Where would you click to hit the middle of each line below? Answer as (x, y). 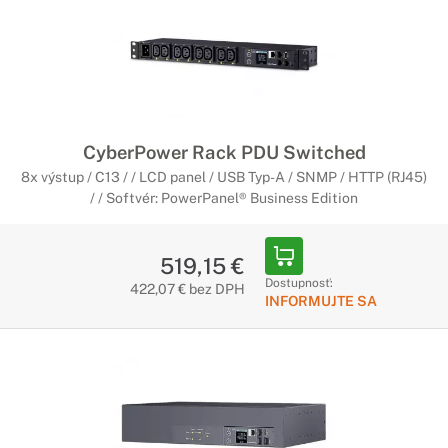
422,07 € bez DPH (187, 289)
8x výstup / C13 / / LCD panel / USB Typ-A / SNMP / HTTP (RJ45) (224, 177)
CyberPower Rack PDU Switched (224, 152)
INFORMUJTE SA (320, 301)
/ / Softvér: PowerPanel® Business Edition (224, 198)
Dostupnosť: (298, 283)
